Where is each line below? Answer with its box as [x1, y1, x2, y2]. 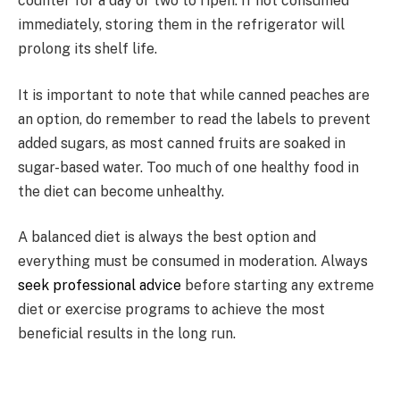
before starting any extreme [181, 277, 374, 295]
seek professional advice [18, 277, 181, 295]
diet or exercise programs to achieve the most [18, 301, 325, 319]
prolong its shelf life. [18, 40, 157, 58]
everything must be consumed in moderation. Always [18, 253, 368, 271]
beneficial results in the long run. [18, 325, 236, 343]
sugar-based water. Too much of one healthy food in [18, 158, 359, 176]
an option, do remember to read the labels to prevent [18, 110, 371, 128]
